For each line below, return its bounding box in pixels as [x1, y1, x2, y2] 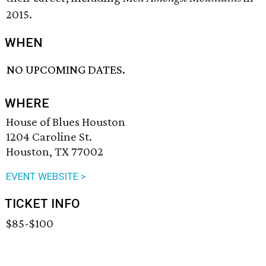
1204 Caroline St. [6, 129, 92, 144]
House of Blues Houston [6, 115, 125, 129]
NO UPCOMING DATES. [7, 62, 126, 77]
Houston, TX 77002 [6, 144, 103, 159]
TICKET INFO [5, 197, 80, 211]
